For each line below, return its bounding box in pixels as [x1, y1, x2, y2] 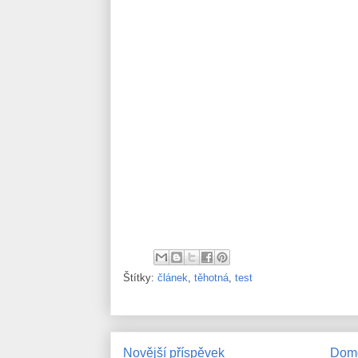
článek [157, 272, 188, 284]
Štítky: [123, 272, 157, 284]
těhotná [194, 272, 229, 284]
